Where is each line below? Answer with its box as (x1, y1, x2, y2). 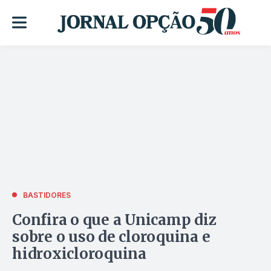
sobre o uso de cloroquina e (12, 227, 211, 246)
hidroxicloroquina (12, 244, 146, 263)
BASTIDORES (23, 190, 71, 200)
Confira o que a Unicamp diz (12, 210, 217, 229)
